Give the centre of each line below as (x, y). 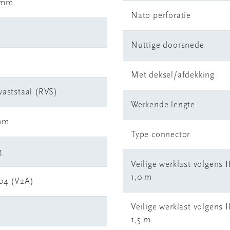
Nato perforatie (161, 16)
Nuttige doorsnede (168, 45)
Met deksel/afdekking (173, 75)
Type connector (161, 135)
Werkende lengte (163, 105)
